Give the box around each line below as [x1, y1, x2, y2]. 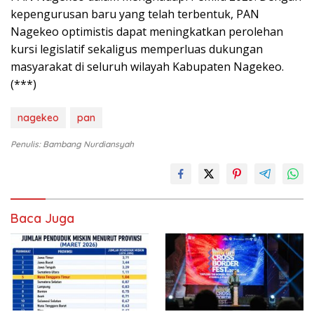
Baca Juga [11, 210, 74, 227]
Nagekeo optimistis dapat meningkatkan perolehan [11, 24, 283, 40]
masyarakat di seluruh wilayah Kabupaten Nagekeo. [11, 59, 284, 75]
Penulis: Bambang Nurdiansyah [11, 139, 134, 150]
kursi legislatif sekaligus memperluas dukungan [11, 41, 263, 57]
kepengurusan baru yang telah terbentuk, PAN [11, 6, 259, 22]
